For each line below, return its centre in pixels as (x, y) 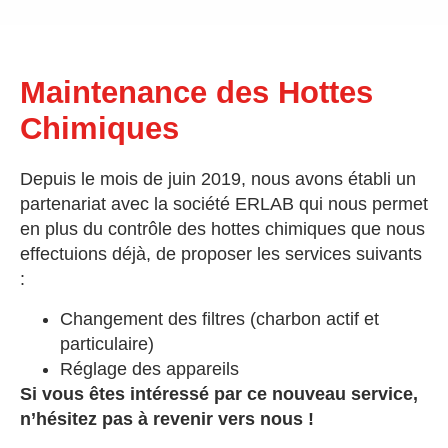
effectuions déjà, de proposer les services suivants (221, 254)
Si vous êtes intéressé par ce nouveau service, (219, 393)
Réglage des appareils (149, 368)
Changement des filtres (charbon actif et (219, 318)
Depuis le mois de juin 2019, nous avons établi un (218, 179)
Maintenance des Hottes (196, 93)
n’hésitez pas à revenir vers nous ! (167, 418)
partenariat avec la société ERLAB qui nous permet (224, 204)
